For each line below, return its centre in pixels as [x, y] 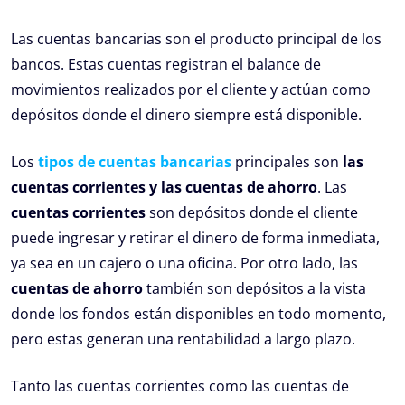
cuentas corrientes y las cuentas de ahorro [164, 188]
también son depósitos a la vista [254, 289]
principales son [287, 162]
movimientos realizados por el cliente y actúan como [191, 90]
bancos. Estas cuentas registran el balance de [166, 65]
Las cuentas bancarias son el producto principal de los [196, 39]
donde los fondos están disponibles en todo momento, [198, 314]
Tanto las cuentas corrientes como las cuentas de [180, 386]
